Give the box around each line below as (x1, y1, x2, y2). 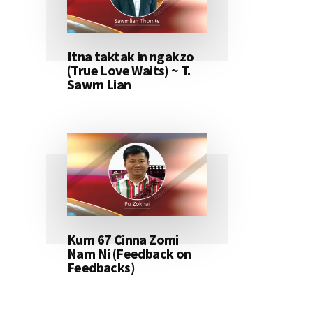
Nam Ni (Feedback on (67, 245, 191, 263)
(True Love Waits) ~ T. (67, 61, 191, 80)
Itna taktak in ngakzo (67, 48, 194, 66)
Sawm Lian (67, 75, 131, 94)
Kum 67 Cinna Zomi (67, 231, 179, 249)
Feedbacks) (67, 259, 136, 277)
